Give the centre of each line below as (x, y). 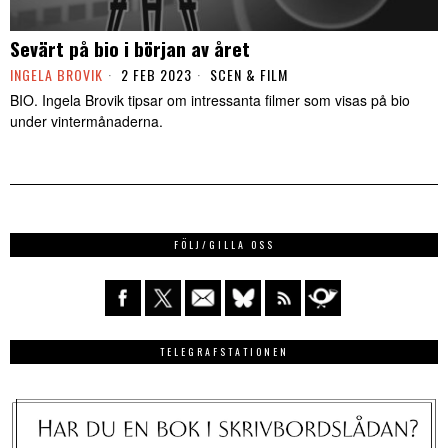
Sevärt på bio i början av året (130, 48)
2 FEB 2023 (154, 75)
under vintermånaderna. (86, 121)
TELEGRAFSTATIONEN (224, 352)
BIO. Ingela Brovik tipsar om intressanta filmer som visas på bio (210, 100)
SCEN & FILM (249, 75)
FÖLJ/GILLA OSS (224, 245)
